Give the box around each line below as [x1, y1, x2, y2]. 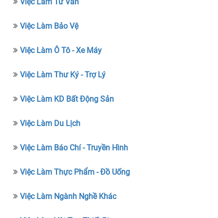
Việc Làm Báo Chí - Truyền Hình [20, 143, 128, 152]
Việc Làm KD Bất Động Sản [20, 94, 114, 104]
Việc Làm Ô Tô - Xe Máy [20, 45, 102, 55]
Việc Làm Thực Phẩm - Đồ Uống [20, 167, 130, 177]
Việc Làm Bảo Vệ [20, 21, 79, 31]
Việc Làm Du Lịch [20, 118, 81, 128]
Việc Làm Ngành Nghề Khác [20, 191, 117, 201]
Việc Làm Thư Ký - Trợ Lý [20, 70, 106, 79]
